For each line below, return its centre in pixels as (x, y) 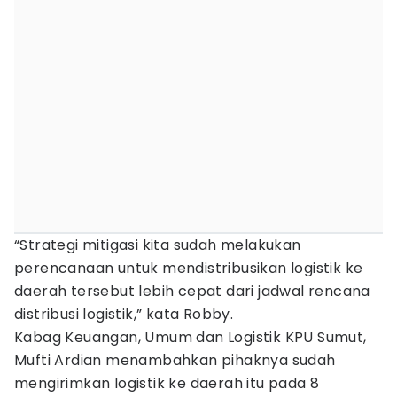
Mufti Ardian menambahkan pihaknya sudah (175, 360)
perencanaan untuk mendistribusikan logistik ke (189, 268)
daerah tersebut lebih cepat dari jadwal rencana (192, 291)
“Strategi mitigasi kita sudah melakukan (158, 245)
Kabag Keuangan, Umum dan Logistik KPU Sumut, (191, 337)
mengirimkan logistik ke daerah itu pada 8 (167, 383)
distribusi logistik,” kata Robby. (124, 314)
